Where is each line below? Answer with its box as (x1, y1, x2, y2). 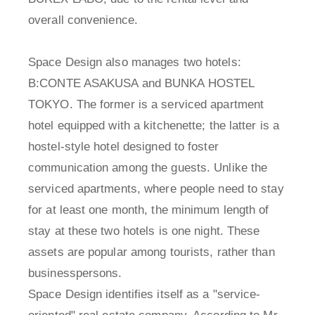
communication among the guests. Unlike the (28, 161, 268, 175)
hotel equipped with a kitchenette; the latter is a (28, 119, 280, 133)
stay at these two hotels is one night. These (28, 224, 260, 238)
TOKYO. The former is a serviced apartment (28, 98, 264, 112)
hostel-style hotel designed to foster (28, 140, 219, 154)
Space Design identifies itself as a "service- (28, 288, 261, 302)
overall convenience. (28, 13, 138, 27)
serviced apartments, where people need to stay (28, 182, 284, 196)
